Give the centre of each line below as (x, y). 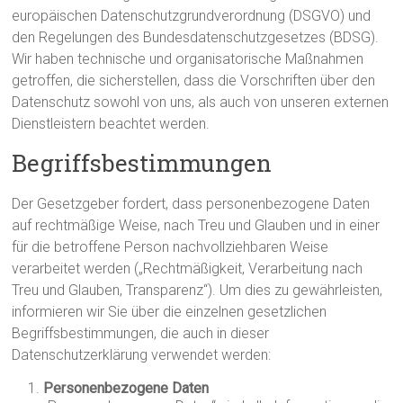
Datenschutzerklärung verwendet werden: (142, 355)
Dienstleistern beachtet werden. (111, 124)
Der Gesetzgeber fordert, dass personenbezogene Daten (191, 204)
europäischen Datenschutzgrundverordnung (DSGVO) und (192, 16)
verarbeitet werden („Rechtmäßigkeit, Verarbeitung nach (188, 269)
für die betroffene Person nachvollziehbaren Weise (170, 247)
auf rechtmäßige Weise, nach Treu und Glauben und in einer (196, 225)
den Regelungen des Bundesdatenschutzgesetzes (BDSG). (196, 37)
